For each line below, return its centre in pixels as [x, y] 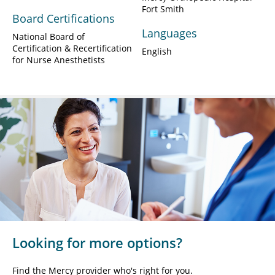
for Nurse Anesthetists [59, 60]
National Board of [48, 37]
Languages [169, 33]
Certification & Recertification [72, 48]
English [157, 52]
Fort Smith [163, 9]
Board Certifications [64, 19]
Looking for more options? [97, 243]
